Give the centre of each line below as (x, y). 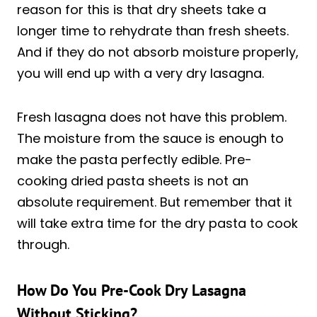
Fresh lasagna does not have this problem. (152, 117)
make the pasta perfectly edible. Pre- (134, 159)
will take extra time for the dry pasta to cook (157, 223)
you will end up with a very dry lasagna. (140, 73)
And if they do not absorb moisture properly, (158, 52)
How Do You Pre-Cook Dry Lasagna (132, 290)
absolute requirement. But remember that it (155, 202)
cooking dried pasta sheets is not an (133, 180)
